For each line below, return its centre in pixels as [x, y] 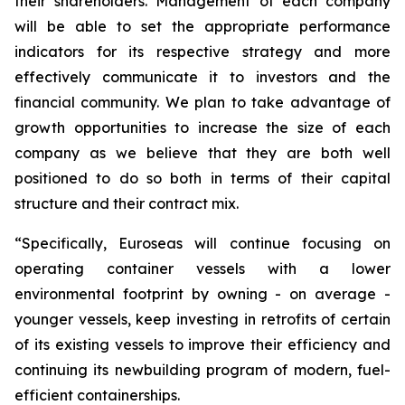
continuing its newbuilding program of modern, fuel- [202, 370]
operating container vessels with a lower [202, 268]
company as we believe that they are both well [202, 153]
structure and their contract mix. [127, 203]
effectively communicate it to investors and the [202, 77]
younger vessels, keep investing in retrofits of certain [202, 319]
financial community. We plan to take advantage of [202, 102]
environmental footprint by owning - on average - [202, 294]
